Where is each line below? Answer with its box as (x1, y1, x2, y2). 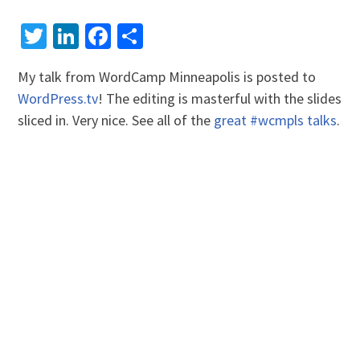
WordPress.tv (18, 88, 99, 108)
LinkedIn (79, 19, 174, 52)
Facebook (111, 19, 215, 52)
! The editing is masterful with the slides (98, 88, 342, 108)
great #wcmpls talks (214, 110, 337, 129)
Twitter (47, 19, 125, 52)
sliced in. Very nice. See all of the (18, 110, 215, 129)
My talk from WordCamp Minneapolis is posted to (18, 67, 317, 86)
